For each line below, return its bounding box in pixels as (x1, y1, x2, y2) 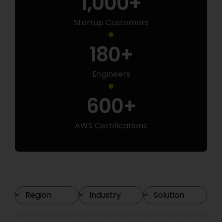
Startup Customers (73, 16, 149, 28)
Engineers (92, 68, 130, 80)
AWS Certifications (75, 119, 147, 131)
